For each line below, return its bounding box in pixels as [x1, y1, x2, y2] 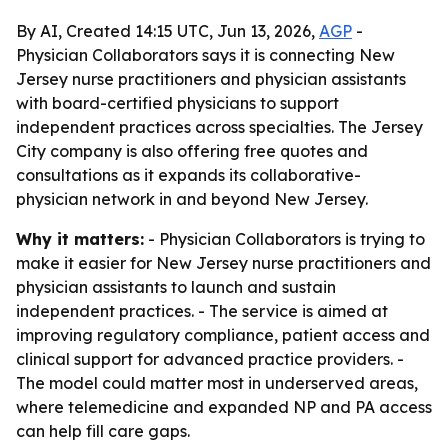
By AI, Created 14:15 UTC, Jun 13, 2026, [16, 21, 319, 41]
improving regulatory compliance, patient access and [16, 325, 430, 345]
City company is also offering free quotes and [16, 141, 368, 161]
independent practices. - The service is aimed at [16, 301, 388, 321]
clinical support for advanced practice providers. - [16, 349, 404, 369]
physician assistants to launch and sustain [16, 277, 336, 297]
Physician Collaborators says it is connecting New [16, 45, 395, 65]
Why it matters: [16, 229, 144, 249]
